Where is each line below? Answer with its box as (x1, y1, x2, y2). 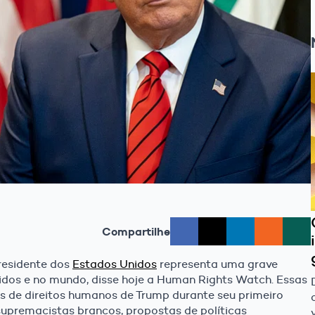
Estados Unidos (72, 257, 157, 271)
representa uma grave (157, 257, 278, 271)
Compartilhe (102, 224, 171, 239)
